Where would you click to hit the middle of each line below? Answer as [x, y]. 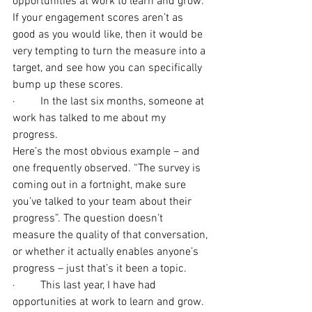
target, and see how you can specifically [109, 68]
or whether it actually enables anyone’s [107, 252]
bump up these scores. [68, 85]
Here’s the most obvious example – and [108, 152]
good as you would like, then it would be [109, 35]
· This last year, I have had [86, 286]
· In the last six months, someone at [110, 102]
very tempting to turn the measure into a [110, 52]
